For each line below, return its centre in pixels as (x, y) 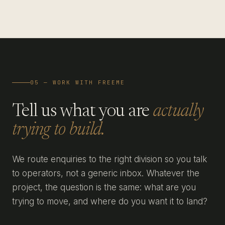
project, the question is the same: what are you (104, 187)
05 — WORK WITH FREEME (78, 82)
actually (178, 112)
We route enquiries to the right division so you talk (109, 159)
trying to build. (59, 131)
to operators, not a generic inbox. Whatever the (106, 173)
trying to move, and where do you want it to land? (110, 201)
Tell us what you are (83, 112)
